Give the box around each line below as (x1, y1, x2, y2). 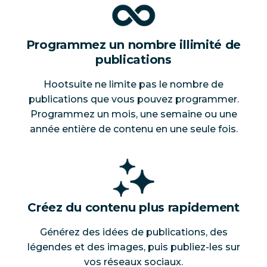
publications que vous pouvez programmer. (28, 93, 239, 105)
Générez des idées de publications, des (39, 226, 228, 238)
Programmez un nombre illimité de (26, 37, 241, 52)
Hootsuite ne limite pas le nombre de (44, 78, 223, 90)
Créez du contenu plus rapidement (27, 200, 240, 215)
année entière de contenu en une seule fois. (29, 123, 238, 135)
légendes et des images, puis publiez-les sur (27, 241, 240, 253)
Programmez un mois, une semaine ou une (30, 108, 237, 120)
